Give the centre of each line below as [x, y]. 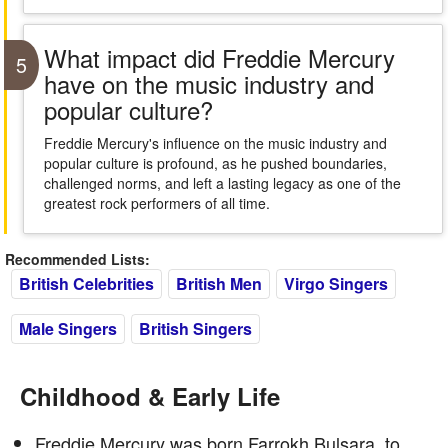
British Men [219, 283]
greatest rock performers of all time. [156, 203]
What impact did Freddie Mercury [219, 57]
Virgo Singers [336, 283]
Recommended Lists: [77, 259]
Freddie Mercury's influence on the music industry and [215, 143]
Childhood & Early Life [150, 396]
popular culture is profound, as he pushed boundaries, [215, 163]
